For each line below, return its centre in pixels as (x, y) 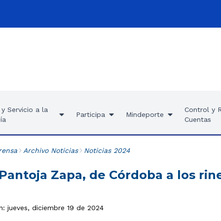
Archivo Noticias (50, 150)
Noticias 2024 (107, 150)
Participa (90, 114)
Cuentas (198, 119)
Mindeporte (145, 114)
